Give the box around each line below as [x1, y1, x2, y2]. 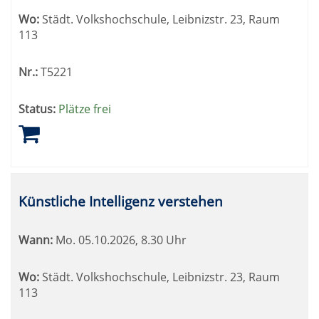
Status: [19, 101, 56, 117]
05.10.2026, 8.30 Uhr [75, 232, 187, 248]
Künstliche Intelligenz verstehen [19, 192, 223, 211]
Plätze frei [58, 101, 111, 117]
